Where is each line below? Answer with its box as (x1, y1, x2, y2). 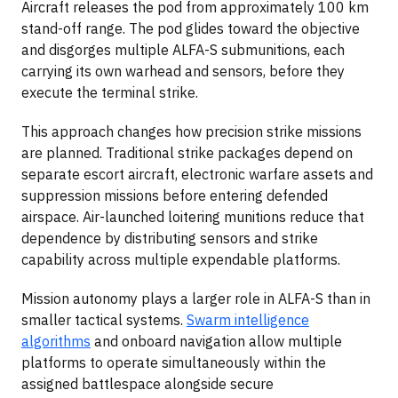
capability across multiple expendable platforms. (21, 251, 340, 269)
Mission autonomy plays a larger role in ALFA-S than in (21, 290, 370, 308)
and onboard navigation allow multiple (91, 332, 342, 351)
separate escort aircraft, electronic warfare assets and (21, 165, 373, 184)
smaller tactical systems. (21, 311, 187, 330)
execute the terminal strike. (21, 84, 198, 102)
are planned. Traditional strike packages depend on (21, 144, 353, 163)
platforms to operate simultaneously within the (21, 354, 326, 372)
